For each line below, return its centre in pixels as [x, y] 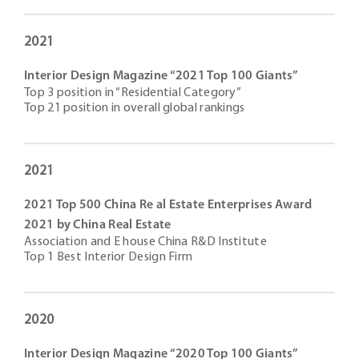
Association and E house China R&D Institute [145, 242]
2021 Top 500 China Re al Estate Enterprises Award [168, 205]
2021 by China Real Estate [98, 225]
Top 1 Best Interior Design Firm [109, 257]
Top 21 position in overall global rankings [135, 108]
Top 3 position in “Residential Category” [133, 93]
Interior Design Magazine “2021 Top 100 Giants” [161, 76]
